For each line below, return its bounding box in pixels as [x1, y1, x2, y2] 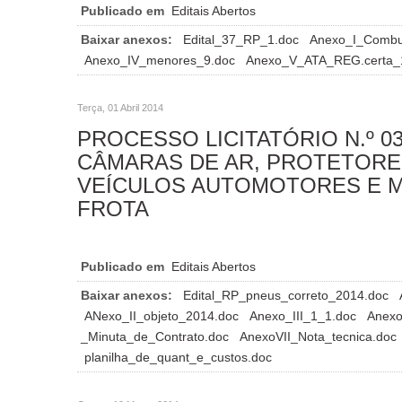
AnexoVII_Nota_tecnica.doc [240, 328, 400, 344]
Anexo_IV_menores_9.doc [84, 52, 239, 67]
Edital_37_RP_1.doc [183, 31, 302, 47]
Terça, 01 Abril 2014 [77, 101, 163, 113]
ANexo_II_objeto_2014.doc [84, 308, 242, 323]
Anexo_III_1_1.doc [249, 308, 360, 323]
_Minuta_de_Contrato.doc [81, 328, 232, 344]
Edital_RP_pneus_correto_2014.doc [183, 287, 392, 302]
